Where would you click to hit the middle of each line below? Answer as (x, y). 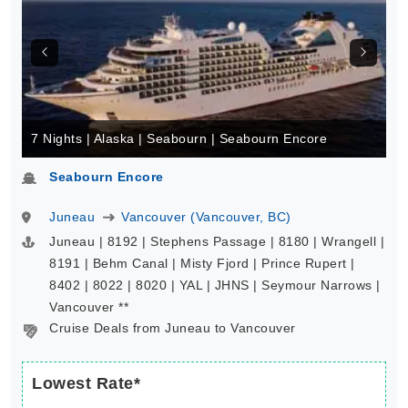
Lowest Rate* (86, 383)
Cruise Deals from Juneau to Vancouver (173, 328)
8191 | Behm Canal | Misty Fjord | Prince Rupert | (202, 263)
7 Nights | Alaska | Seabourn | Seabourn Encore (179, 138)
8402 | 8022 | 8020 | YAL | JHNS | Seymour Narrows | (215, 285)
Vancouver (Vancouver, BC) (206, 217)
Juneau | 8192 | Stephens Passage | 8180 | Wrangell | (217, 241)
